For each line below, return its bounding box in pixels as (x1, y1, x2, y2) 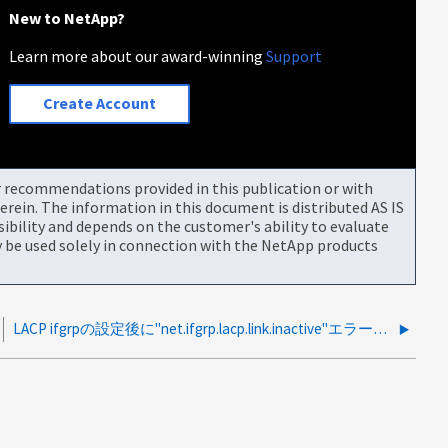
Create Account (43, 93, 157, 114)
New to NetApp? (9, 7, 126, 28)
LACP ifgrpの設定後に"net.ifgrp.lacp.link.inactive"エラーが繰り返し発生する (373, 318, 387, 338)
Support (266, 45, 323, 66)
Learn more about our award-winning (9, 45, 267, 66)
